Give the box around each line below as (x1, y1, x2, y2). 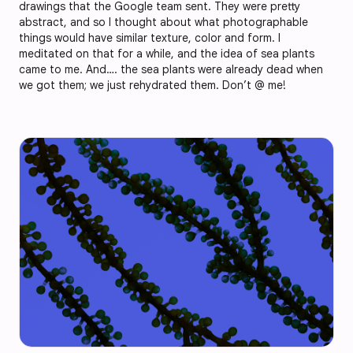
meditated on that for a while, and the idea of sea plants (19, 46, 314, 61)
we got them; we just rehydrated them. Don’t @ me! (19, 77, 286, 92)
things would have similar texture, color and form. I (19, 30, 281, 45)
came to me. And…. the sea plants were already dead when (19, 61, 323, 76)
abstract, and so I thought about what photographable (19, 14, 308, 29)
